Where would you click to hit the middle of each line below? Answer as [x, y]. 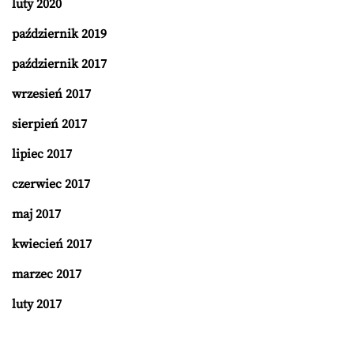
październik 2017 [59, 64]
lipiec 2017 [42, 154]
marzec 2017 [47, 275]
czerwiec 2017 [51, 185]
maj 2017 [36, 215]
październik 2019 [59, 34]
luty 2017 [37, 305]
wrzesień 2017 [51, 94]
